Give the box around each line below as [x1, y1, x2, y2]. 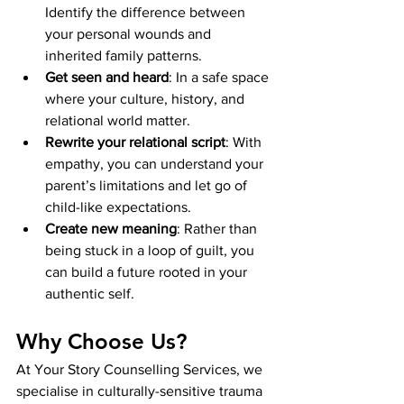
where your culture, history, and [45, 90, 248, 106]
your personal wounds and [45, 25, 215, 41]
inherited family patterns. [45, 47, 202, 63]
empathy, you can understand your [45, 155, 267, 171]
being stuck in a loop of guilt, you [45, 242, 258, 258]
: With [225, 133, 265, 150]
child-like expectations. [45, 198, 191, 215]
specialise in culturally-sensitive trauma [16, 382, 266, 399]
